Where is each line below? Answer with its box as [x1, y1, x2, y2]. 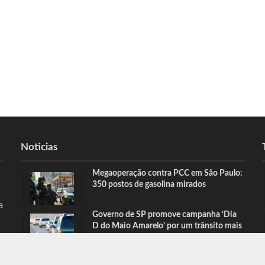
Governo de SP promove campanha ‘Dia [92, 211, 237, 219]
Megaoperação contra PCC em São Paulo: [92, 169, 243, 178]
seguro [92, 233, 117, 242]
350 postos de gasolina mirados [92, 180, 206, 189]
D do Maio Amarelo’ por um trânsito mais [92, 222, 243, 231]
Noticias [21, 142, 58, 153]
